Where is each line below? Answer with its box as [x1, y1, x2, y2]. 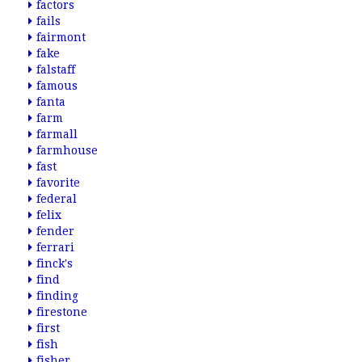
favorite [36, 176, 80, 189]
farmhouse [36, 144, 98, 157]
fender [36, 225, 74, 238]
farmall [36, 128, 78, 141]
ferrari [36, 241, 74, 254]
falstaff [36, 63, 75, 76]
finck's [36, 257, 73, 270]
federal [36, 192, 77, 205]
